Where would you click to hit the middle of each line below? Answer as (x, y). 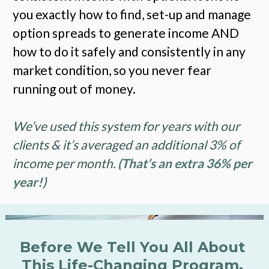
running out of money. (76, 88)
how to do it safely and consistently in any (129, 51)
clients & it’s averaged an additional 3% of (127, 145)
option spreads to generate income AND (126, 32)
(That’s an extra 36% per (185, 163)
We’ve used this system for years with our (126, 126)
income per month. (65, 163)
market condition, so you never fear (112, 70)
